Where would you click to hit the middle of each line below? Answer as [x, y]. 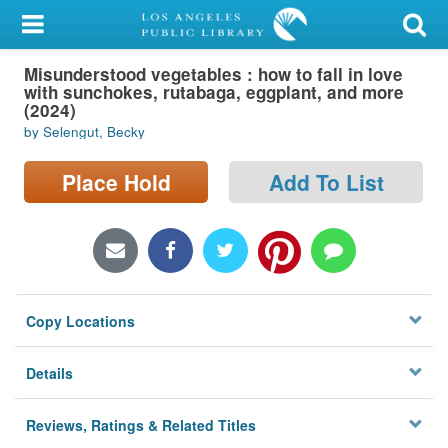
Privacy [41, 295]
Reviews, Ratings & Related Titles [141, 425]
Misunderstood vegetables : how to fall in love [213, 73]
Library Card [91, 74]
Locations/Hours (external [107, 224]
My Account [56, 25]
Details [50, 373]
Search [39, 175]
